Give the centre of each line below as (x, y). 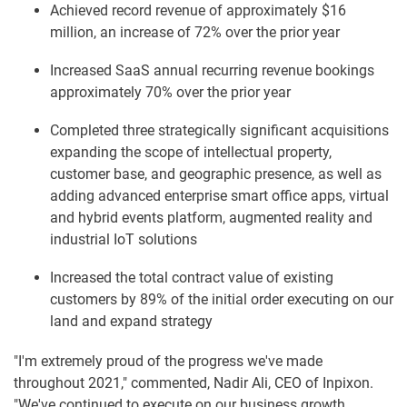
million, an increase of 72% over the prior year (195, 33)
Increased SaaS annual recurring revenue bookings (212, 71)
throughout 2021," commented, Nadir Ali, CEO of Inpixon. (194, 383)
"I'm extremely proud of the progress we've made (168, 362)
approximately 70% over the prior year (170, 93)
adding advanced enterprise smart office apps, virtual (219, 196)
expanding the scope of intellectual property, (191, 153)
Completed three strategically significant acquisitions (219, 131)
